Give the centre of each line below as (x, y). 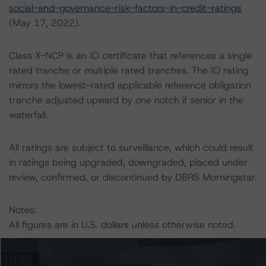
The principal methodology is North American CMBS (123, 257)
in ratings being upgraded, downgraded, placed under (128, 162)
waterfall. (28, 115)
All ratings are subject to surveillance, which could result (131, 148)
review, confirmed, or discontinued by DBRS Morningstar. (133, 177)
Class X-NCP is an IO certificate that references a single (131, 56)
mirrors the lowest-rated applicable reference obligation (130, 85)
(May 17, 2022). (45, 23)
